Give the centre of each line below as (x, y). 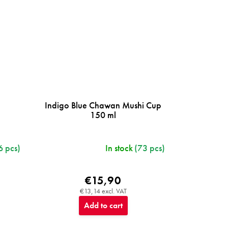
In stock (119, 148)
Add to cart (103, 205)
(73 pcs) (150, 148)
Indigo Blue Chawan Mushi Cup (103, 105)
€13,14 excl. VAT (103, 191)
